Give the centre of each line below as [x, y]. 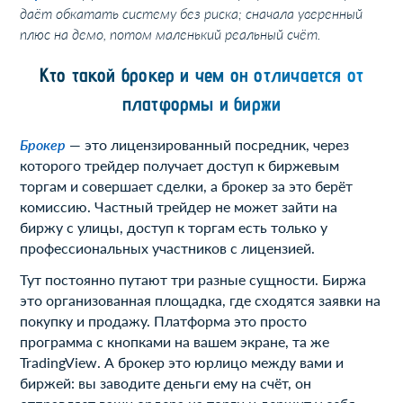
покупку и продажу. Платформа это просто [164, 321]
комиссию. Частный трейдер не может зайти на [179, 207]
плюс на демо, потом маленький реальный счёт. [171, 33]
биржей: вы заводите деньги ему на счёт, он [166, 383]
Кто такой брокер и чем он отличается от [201, 74]
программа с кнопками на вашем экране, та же [175, 342]
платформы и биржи [201, 103]
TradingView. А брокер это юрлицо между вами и [182, 363]
